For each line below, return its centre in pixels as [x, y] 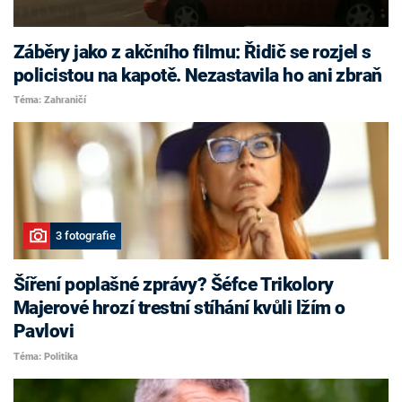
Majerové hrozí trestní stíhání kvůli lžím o [179, 308]
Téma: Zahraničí [50, 100]
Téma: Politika [46, 356]
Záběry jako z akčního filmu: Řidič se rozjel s [192, 52]
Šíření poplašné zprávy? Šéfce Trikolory [174, 285]
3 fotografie [85, 236]
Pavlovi [44, 332]
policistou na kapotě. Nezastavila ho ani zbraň [198, 75]
